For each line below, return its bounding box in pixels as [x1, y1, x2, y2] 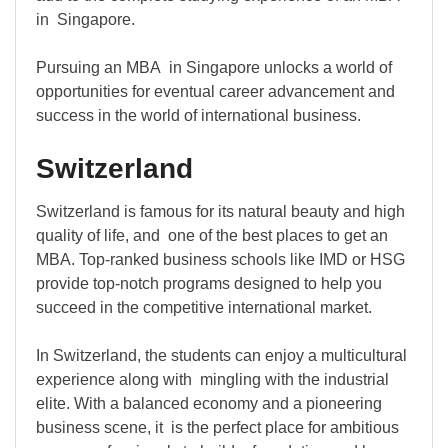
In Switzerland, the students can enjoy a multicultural [36, 347, 407, 365]
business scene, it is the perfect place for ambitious [36, 419, 399, 437]
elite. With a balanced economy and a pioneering [36, 395, 382, 413]
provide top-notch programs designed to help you [36, 275, 390, 293]
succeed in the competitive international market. [36, 299, 372, 317]
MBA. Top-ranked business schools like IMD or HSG [36, 251, 405, 269]
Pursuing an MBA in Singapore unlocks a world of [36, 59, 392, 77]
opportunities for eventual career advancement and [36, 83, 395, 101]
